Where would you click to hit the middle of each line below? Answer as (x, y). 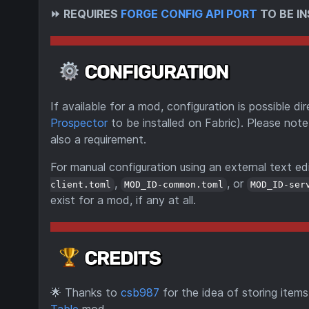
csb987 (140, 292)
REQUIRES (92, 14)
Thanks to (93, 292)
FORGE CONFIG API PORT (189, 14)
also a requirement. (98, 139)
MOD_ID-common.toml (174, 185)
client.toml (81, 185)
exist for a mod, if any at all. (123, 200)
